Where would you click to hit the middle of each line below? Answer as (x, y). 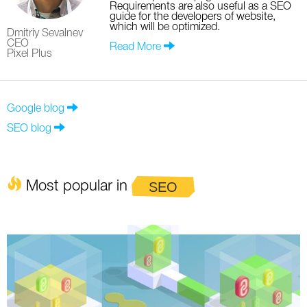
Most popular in (77, 187)
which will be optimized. (165, 28)
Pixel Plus (29, 54)
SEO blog (29, 129)
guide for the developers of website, (193, 17)
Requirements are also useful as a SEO (200, 7)
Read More (137, 48)
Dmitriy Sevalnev (45, 34)
